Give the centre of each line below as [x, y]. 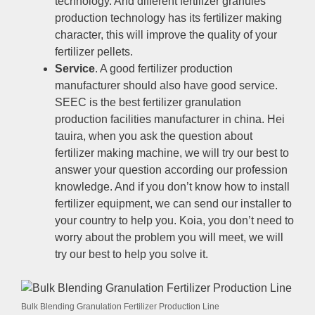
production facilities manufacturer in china [158, 120]
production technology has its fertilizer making [168, 18]
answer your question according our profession [171, 170]
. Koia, [191, 221]
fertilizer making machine [117, 153]
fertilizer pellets [92, 52]
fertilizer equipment [102, 204]
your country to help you [114, 221]
